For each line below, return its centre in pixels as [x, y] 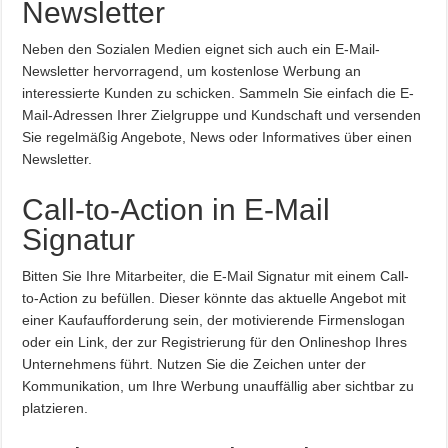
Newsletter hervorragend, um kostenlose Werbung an [192, 70]
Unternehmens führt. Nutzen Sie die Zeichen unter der [194, 363]
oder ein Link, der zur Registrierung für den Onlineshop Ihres [215, 341]
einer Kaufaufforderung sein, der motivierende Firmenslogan [214, 319]
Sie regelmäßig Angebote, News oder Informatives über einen [219, 136]
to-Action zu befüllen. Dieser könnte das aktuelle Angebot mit [214, 297]
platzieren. [55, 407]
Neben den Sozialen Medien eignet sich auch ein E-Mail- [201, 48]
